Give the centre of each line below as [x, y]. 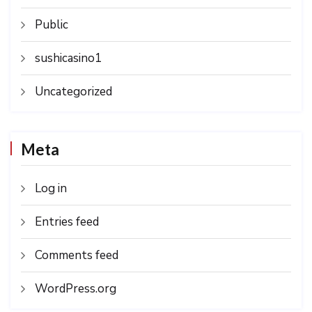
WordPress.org [76, 288]
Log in [51, 188]
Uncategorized [73, 91]
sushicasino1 [68, 58]
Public [52, 24]
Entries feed [67, 221]
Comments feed [77, 255]
